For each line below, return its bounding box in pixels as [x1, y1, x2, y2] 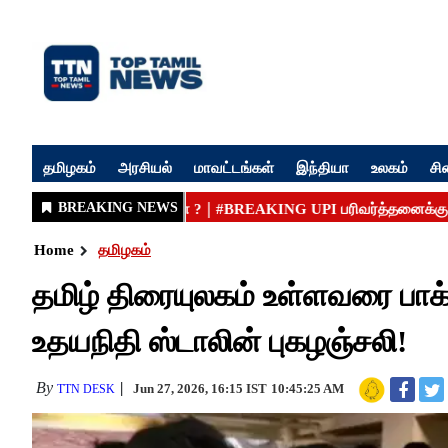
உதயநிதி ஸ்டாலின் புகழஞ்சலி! [32, 324, 407, 359]
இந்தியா [296, 157, 349, 177]
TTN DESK [57, 382, 115, 396]
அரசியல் [118, 157, 172, 177]
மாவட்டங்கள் [194, 157, 274, 177]
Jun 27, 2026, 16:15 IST [133, 381, 267, 396]
